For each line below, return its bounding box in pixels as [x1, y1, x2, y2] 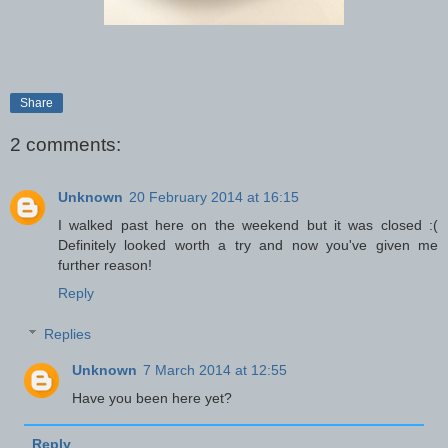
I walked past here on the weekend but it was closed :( [58, 216, 438, 233]
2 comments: [10, 134, 121, 156]
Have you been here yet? [72, 390, 233, 407]
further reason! [58, 256, 152, 273]
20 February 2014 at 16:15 [129, 188, 299, 205]
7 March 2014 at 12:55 [143, 362, 288, 379]
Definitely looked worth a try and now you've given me [58, 236, 438, 253]
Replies [44, 326, 92, 343]
